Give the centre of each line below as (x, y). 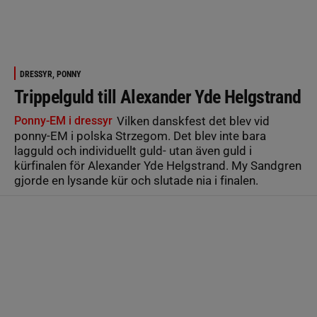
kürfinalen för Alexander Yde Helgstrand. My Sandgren (158, 165)
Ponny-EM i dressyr (63, 120)
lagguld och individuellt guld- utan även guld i (133, 150)
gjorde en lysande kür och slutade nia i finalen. (136, 180)
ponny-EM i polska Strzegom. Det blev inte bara (140, 136)
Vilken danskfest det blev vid (192, 121)
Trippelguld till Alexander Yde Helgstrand (158, 97)
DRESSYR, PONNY (51, 74)
